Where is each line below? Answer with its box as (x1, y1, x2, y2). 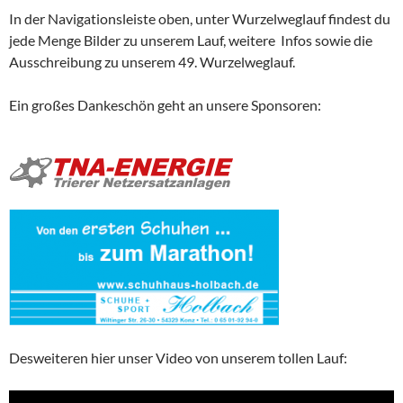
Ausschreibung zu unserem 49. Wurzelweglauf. (9, 53, 295, 71)
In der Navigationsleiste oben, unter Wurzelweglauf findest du (9, 10, 390, 28)
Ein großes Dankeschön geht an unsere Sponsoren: (9, 96, 321, 114)
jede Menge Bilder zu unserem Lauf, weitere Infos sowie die (9, 31, 372, 49)
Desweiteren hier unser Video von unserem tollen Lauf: (9, 349, 347, 367)
